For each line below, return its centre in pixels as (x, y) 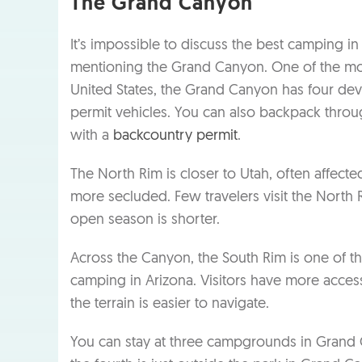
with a (92, 136)
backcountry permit (175, 136)
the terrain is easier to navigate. (170, 304)
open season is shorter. (145, 220)
